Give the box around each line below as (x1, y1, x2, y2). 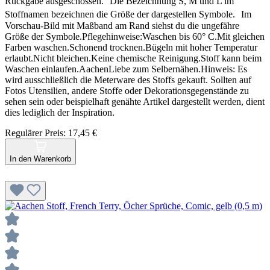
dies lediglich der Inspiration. (5, 107, 115, 118)
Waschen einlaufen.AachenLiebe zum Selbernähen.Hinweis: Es (5, 63, 247, 74)
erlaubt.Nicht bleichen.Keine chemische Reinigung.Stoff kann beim (5, 52, 262, 63)
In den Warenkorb (10, 154, 71, 163)
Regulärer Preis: (5, 127, 68, 138)
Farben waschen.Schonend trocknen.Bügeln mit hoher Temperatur (5, 42, 257, 52)
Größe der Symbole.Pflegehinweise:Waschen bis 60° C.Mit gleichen (5, 31, 265, 42)
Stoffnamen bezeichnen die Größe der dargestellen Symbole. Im (5, 8, 251, 19)
